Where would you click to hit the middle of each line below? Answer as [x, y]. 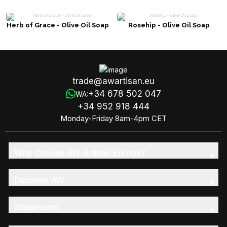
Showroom [35, 207]
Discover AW [39, 180]
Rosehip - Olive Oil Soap [169, 25]
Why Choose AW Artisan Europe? [80, 153]
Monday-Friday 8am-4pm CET [113, 118]
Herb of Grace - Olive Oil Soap [58, 25]
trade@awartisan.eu [113, 81]
